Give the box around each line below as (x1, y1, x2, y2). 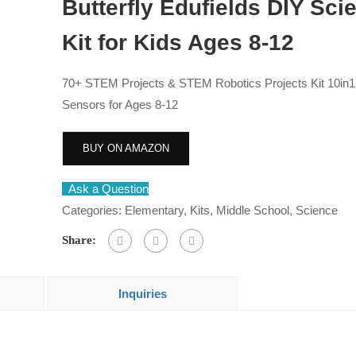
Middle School (216, 203, 290, 217)
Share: (62, 234, 97, 246)
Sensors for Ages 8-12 (62, 98, 179, 111)
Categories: (62, 203, 126, 217)
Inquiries (118, 287, 167, 301)
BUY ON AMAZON (83, 142, 170, 154)
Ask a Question (68, 182, 149, 195)
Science (296, 203, 339, 217)
